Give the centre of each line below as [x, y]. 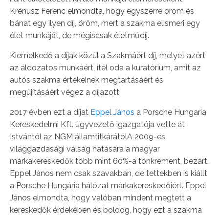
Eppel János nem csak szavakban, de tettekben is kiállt [109, 173]
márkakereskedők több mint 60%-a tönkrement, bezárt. [109, 161]
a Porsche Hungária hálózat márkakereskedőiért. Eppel [108, 186]
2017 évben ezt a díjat [50, 112]
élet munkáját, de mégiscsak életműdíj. [79, 35]
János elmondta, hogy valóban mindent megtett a [100, 198]
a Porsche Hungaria [170, 112]
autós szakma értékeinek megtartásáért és [87, 80]
